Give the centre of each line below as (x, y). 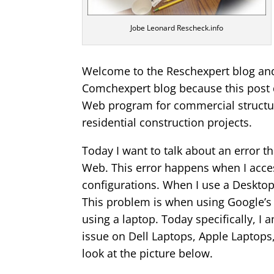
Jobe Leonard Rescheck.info (177, 28)
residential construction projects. (167, 122)
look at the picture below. (148, 253)
